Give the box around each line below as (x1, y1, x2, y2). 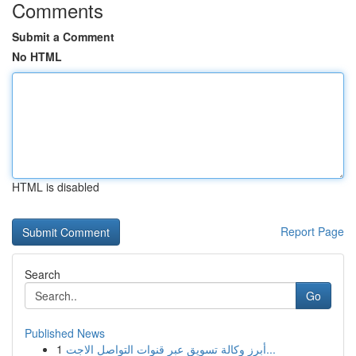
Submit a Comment (12, 29, 114, 44)
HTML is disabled (12, 179, 99, 195)
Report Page (281, 223, 344, 239)
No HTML (12, 48, 62, 64)
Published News (25, 325, 105, 341)
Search (25, 266, 60, 282)
